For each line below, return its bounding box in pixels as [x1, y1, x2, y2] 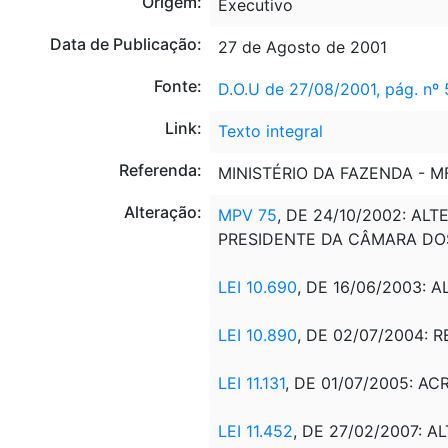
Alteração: [123, 201, 202, 222]
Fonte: [153, 75, 202, 96]
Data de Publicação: [49, 33, 202, 54]
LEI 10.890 [217, 324, 297, 345]
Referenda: [118, 159, 202, 180]
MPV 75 [217, 204, 277, 225]
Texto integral [217, 120, 323, 141]
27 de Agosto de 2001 [217, 36, 387, 57]
